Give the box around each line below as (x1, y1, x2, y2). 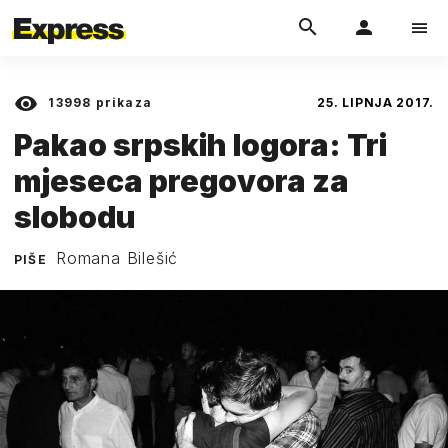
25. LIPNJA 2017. (317, 95, 434, 110)
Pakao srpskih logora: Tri (14, 126, 387, 163)
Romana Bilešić (56, 247, 179, 268)
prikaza (91, 95, 153, 110)
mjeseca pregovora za (14, 162, 349, 199)
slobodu (14, 198, 136, 235)
